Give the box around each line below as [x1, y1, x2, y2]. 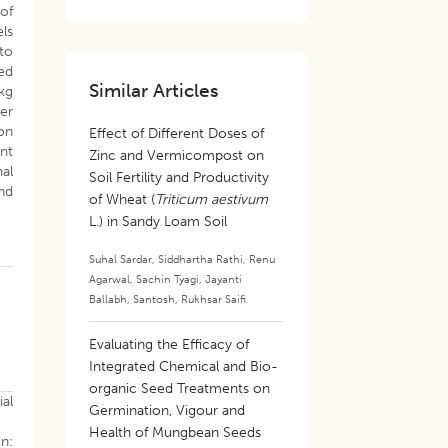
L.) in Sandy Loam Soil [89, 213, 228, 230]
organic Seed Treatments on [89, 380, 271, 397]
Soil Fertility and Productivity [89, 169, 270, 186]
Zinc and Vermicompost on [89, 147, 265, 164]
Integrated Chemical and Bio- [89, 358, 279, 375]
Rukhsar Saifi [181, 292, 247, 306]
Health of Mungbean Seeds [89, 424, 262, 441]
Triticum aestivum [155, 191, 269, 208]
